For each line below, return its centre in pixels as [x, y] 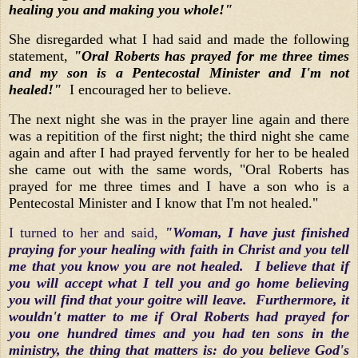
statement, [41, 56]
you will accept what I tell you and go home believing [179, 282]
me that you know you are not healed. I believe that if [179, 266]
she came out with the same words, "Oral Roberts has [179, 170]
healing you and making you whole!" [121, 10]
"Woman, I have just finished [257, 232]
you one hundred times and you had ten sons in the [179, 333]
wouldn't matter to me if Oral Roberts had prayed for [179, 316]
